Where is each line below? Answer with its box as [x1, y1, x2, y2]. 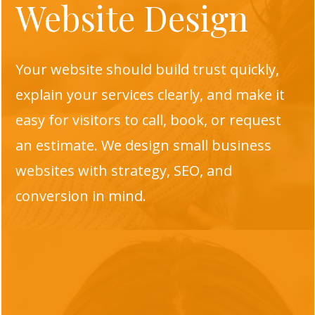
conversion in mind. [15, 186, 146, 205]
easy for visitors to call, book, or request [15, 110, 281, 129]
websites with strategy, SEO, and [15, 161, 232, 180]
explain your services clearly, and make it [15, 85, 285, 104]
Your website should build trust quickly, [15, 60, 279, 79]
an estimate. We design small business [15, 136, 271, 155]
